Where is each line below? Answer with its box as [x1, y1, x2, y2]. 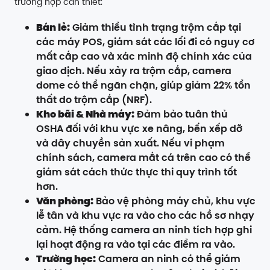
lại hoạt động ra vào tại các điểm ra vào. [36, 237, 235, 252]
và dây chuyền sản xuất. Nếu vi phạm [36, 136, 225, 151]
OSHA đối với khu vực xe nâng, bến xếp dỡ [36, 122, 242, 136]
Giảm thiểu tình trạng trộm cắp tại [70, 20, 241, 35]
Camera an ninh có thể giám [96, 252, 240, 266]
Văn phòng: [36, 194, 93, 209]
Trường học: [36, 252, 96, 266]
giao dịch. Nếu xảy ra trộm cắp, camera [36, 64, 231, 78]
